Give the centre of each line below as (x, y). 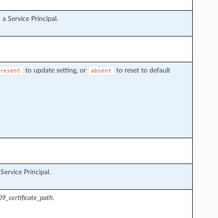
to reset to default (142, 70)
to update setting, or (55, 70)
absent (101, 71)
